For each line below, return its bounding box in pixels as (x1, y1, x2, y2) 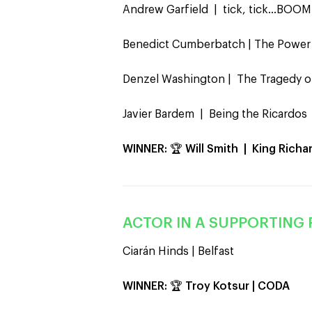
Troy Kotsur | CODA (185, 281, 295, 292)
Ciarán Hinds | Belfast (123, 246, 240, 257)
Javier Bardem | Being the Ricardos (123, 109, 310, 120)
